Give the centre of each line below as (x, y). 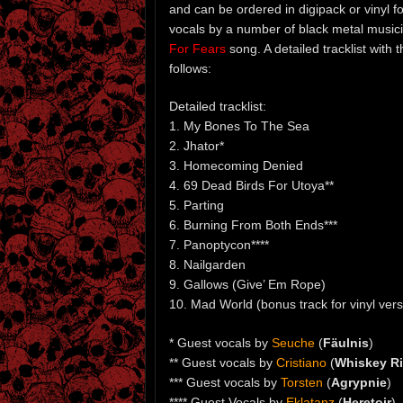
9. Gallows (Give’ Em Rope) (247, 285)
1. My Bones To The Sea (239, 126)
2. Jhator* (197, 146)
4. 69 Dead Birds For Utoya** (251, 186)
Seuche (293, 343)
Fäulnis (346, 343)
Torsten (302, 383)
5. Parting (197, 206)
